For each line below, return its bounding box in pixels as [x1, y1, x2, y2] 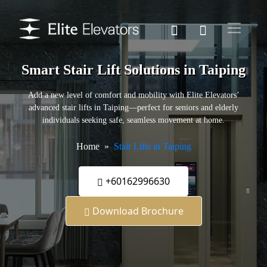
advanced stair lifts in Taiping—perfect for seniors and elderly [29, 103, 238, 113]
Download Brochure [89, 204, 184, 218]
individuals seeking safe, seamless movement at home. [42, 116, 225, 125]
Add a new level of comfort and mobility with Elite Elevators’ [27, 91, 240, 100]
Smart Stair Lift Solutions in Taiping [21, 62, 246, 78]
